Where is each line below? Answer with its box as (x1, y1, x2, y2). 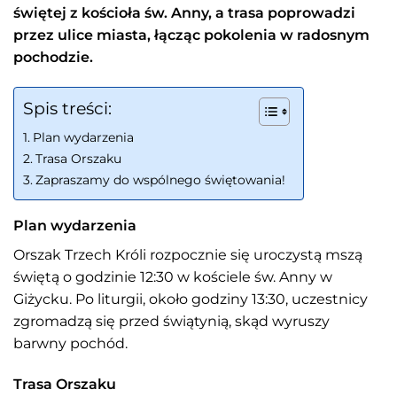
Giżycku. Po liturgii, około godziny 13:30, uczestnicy (13, 290, 368, 307)
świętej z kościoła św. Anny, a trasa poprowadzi (13, 4, 355, 21)
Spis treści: (23, 97, 112, 120)
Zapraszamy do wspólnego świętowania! (35, 171, 285, 188)
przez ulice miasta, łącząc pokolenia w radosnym (13, 27, 370, 43)
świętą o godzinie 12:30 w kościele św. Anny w (13, 268, 332, 285)
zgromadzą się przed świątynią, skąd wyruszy (13, 312, 330, 330)
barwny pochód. (13, 334, 128, 352)
